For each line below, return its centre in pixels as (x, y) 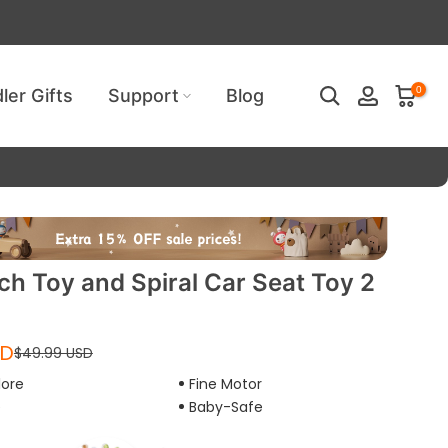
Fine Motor (225, 383)
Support (143, 95)
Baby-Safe (225, 406)
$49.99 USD (53, 352)
